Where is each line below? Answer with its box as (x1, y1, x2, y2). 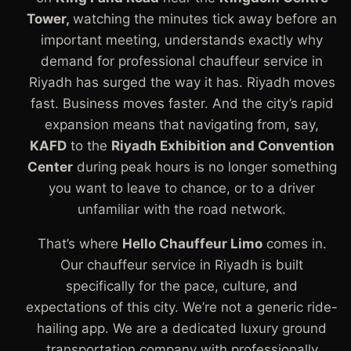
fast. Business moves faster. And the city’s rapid (30, 96, 334, 111)
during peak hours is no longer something (72, 159, 337, 175)
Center (27, 159, 73, 175)
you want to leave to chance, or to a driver (49, 180, 315, 196)
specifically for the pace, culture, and (66, 278, 298, 294)
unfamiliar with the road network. (78, 201, 286, 217)
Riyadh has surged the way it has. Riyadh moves (28, 74, 335, 90)
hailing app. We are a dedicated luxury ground (37, 320, 327, 336)
